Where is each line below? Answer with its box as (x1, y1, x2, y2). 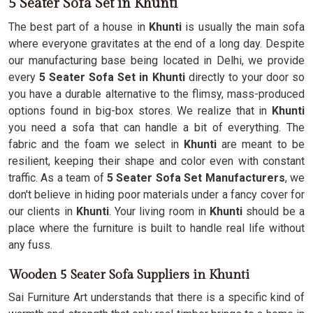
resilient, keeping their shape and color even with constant (8, 154, 305, 168)
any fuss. (8, 238, 52, 252)
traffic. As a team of (8, 171, 104, 184)
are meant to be (221, 138, 305, 151)
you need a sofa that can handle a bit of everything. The (8, 121, 305, 134)
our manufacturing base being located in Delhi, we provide (8, 54, 305, 67)
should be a (246, 205, 305, 218)
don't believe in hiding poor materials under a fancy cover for (8, 188, 305, 201)
